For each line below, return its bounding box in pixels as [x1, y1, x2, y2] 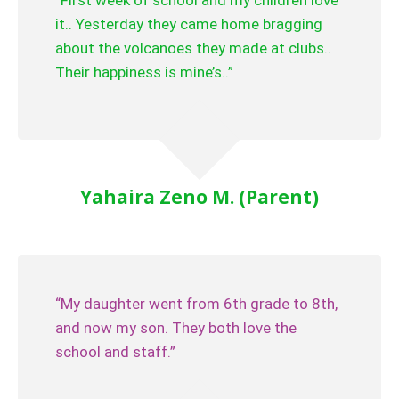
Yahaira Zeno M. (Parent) [80, 184, 319, 209]
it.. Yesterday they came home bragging [55, 15, 322, 33]
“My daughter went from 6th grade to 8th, [55, 295, 338, 313]
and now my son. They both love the [55, 319, 297, 337]
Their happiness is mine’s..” [55, 63, 233, 81]
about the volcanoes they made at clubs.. [55, 39, 331, 57]
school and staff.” [55, 343, 175, 361]
